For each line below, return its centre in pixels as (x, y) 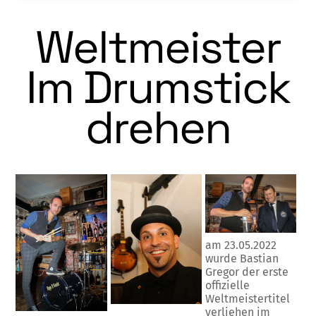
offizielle (227, 286)
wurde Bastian (242, 259)
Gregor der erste (247, 272)
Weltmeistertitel (247, 299)
